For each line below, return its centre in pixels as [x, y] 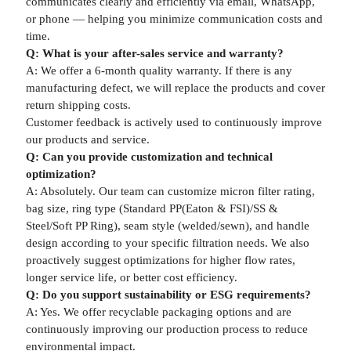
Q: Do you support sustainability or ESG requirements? [168, 295]
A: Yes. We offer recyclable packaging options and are [158, 312]
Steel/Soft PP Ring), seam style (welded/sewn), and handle [167, 226]
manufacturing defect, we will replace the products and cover [175, 88]
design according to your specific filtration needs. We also [167, 243]
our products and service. [87, 139]
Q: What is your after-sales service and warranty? [154, 53]
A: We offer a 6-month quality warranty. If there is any [159, 71]
